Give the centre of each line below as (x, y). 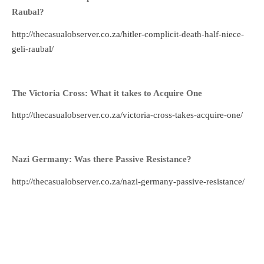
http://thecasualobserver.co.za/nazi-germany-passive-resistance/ (128, 181)
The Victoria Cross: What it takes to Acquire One (107, 93)
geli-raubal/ (33, 49)
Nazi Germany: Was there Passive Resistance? (102, 159)
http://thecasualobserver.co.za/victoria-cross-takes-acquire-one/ (127, 115)
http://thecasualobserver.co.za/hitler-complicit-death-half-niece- (128, 34)
